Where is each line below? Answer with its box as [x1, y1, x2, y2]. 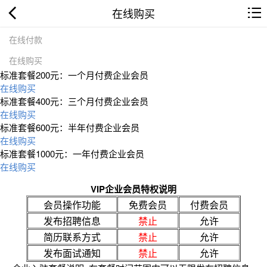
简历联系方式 [44, 229, 101, 244]
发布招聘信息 [44, 213, 101, 228]
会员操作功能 [44, 197, 101, 212]
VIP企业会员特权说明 [91, 182, 176, 195]
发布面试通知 [44, 246, 101, 260]
